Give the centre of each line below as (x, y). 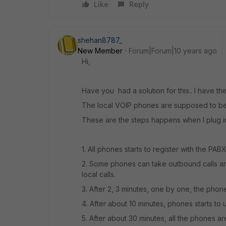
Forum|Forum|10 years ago (173, 50)
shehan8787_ (100, 40)
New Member (100, 50)
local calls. (99, 174)
